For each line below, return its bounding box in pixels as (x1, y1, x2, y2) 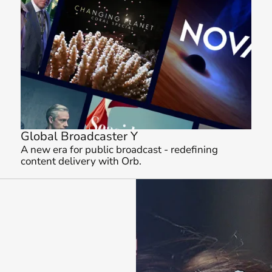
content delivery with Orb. (21, 154, 142, 169)
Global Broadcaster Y (21, 128, 138, 145)
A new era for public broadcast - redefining (21, 143, 219, 157)
